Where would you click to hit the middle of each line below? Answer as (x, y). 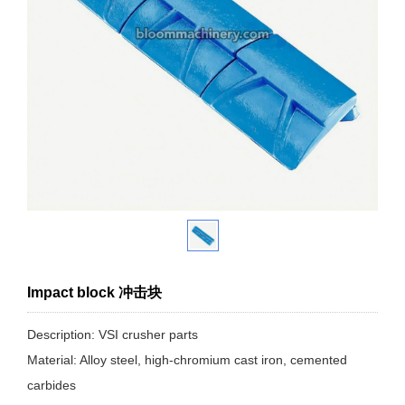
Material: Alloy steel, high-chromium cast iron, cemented (187, 360)
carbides (52, 385)
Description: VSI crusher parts (113, 334)
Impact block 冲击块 (94, 292)
